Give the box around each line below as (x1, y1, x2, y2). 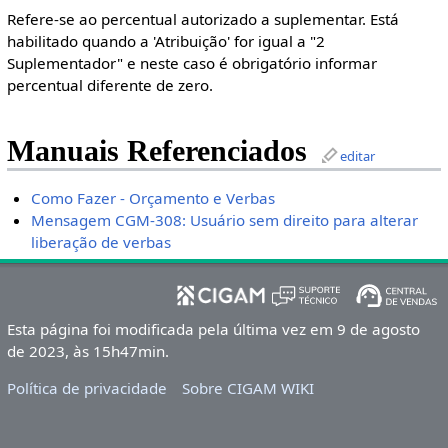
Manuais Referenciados (6, 134, 307, 169)
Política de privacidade (6, 378, 167, 399)
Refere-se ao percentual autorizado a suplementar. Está (6, 9, 399, 30)
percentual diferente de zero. (6, 75, 213, 96)
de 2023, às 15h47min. (6, 341, 169, 362)
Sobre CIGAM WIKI (182, 378, 315, 399)
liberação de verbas (31, 231, 172, 252)
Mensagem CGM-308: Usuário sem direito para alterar (31, 209, 419, 230)
